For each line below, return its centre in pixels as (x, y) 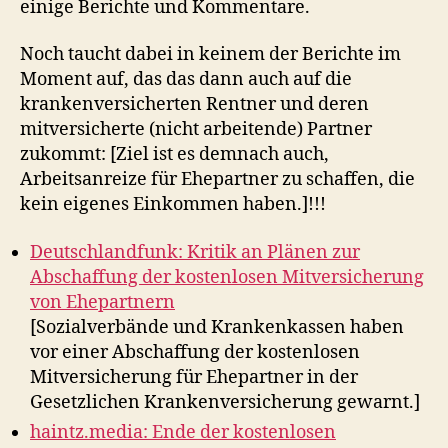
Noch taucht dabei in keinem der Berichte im (210, 54)
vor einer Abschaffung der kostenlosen (195, 352)
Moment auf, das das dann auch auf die (186, 79)
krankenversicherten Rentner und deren (194, 104)
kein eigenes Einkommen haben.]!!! (173, 204)
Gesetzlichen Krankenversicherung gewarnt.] (225, 402)
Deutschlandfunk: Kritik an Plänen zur (195, 252)
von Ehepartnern (102, 302)
